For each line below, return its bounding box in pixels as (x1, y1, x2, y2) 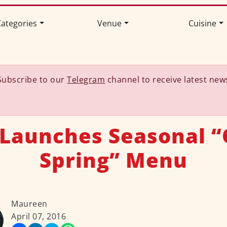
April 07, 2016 (11, 211, 66, 222)
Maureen (11, 198, 48, 210)
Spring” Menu (39, 146, 187, 174)
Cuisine (188, 18, 216, 29)
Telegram (67, 74, 105, 86)
